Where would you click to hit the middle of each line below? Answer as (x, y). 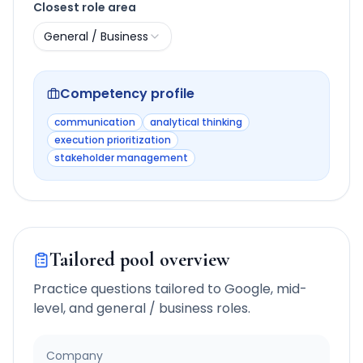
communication (95, 122)
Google (248, 289)
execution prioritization (113, 140)
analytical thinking (196, 122)
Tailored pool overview (139, 260)
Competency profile (127, 94)
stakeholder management (121, 158)
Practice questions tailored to (129, 289)
